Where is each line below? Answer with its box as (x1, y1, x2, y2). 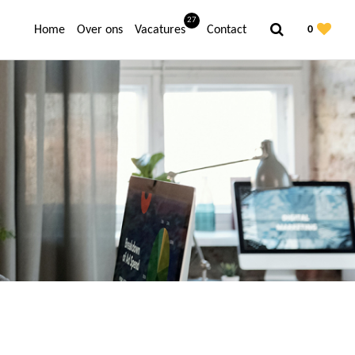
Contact (207, 23, 246, 36)
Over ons (77, 23, 123, 36)
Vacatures (135, 23, 185, 36)
